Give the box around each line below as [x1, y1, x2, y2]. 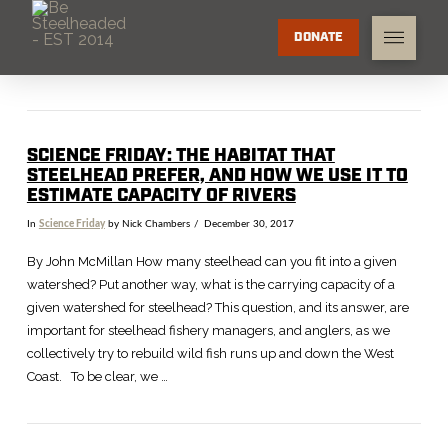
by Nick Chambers [104, 218, 190, 229]
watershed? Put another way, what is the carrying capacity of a [26, 277, 395, 293]
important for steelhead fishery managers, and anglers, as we [26, 323, 390, 339]
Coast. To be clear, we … [26, 369, 168, 385]
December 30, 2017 [203, 218, 294, 229]
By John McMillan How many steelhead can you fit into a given [26, 254, 397, 270]
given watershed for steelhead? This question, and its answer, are [26, 300, 409, 316]
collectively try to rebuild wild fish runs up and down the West [26, 346, 394, 362]
